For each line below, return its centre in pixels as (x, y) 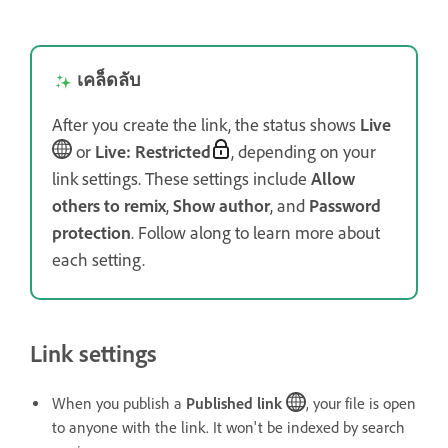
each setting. (98, 260)
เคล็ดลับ (108, 80)
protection (91, 233)
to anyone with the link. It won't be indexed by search (228, 428)
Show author (221, 206)
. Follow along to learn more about (255, 233)
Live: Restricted (153, 152)
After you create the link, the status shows (206, 125)
